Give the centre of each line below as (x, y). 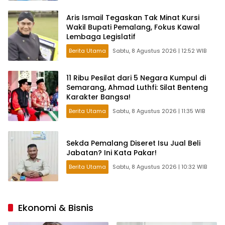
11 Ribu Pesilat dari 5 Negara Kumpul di (136, 78)
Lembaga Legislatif (101, 37)
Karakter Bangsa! (98, 97)
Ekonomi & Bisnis (56, 207)
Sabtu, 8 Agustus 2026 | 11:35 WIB (159, 111)
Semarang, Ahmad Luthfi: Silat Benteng (137, 88)
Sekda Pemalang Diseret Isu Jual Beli (133, 143)
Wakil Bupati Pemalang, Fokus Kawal (133, 27)
